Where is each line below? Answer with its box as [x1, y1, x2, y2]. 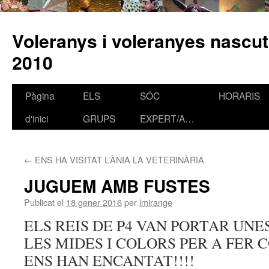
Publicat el [24, 196, 64, 208]
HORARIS [219, 89, 260, 102]
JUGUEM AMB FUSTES [24, 174, 210, 198]
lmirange [139, 196, 172, 208]
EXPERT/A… [140, 112, 195, 125]
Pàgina [25, 89, 55, 102]
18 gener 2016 [66, 196, 122, 208]
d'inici [25, 112, 48, 125]
